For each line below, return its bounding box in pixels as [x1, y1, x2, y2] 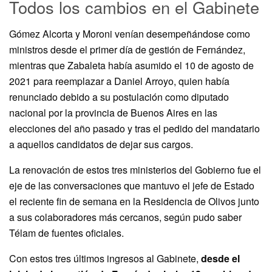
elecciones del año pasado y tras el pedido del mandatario [9, 121, 260, 136]
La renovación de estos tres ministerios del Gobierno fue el [9, 163, 261, 177]
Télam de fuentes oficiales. [9, 226, 124, 240]
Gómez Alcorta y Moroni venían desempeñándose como [9, 27, 250, 41]
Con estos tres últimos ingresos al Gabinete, [9, 251, 201, 266]
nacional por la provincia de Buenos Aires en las [9, 106, 217, 120]
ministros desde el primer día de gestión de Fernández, [9, 42, 245, 57]
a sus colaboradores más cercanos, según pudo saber [9, 210, 242, 225]
